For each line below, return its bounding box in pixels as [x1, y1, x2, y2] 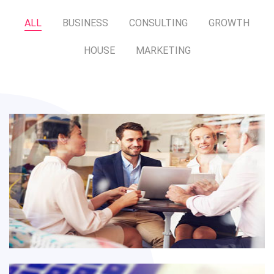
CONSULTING [129, 17, 188, 29]
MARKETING [135, 45, 191, 56]
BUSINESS [62, 17, 108, 29]
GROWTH [209, 17, 250, 29]
